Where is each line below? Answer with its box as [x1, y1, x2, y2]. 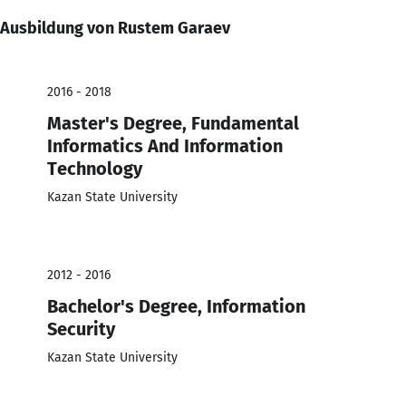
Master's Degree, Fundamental [47, 111, 299, 134]
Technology [47, 157, 142, 179]
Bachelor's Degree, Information [47, 295, 305, 317]
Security [47, 317, 115, 340]
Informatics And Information [47, 134, 283, 157]
